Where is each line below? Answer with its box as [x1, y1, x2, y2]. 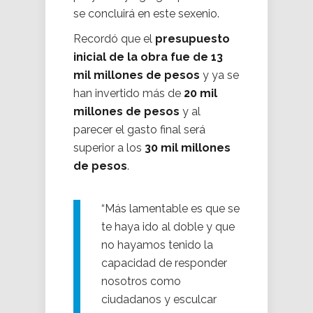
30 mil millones [145, 141, 231, 155]
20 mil [184, 87, 217, 101]
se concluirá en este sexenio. [73, 7, 219, 21]
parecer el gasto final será [73, 123, 205, 137]
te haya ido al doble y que [101, 220, 235, 234]
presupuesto [155, 32, 230, 46]
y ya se [200, 68, 239, 82]
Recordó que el [73, 32, 155, 46]
